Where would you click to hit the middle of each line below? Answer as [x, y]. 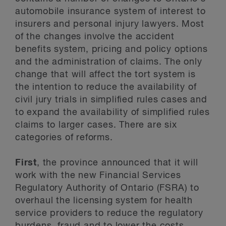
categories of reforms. [64, 138]
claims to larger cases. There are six [96, 125]
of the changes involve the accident [95, 37]
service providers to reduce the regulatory [109, 213]
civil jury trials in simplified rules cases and [111, 100]
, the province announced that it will [118, 163]
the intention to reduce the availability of [106, 87]
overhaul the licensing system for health [104, 201]
